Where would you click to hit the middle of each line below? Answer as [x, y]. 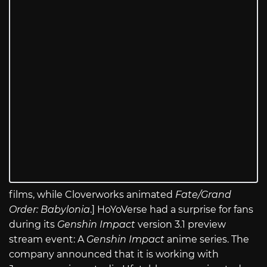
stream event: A [48, 240]
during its [33, 225]
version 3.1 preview [182, 225]
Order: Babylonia [49, 210]
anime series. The [207, 240]
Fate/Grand [203, 195]
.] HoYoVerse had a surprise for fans [172, 210]
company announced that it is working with [114, 254]
